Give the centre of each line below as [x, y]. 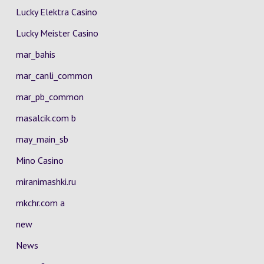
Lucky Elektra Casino [56, 12]
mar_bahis [35, 54]
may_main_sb [42, 139]
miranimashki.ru [46, 181]
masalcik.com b [46, 118]
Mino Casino [39, 160]
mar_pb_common [49, 97]
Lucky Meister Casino [57, 33]
